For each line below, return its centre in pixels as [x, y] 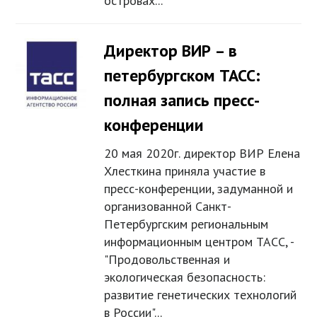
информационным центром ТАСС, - [199, 242]
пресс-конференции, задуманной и [199, 189]
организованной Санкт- [168, 207]
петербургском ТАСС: [183, 76]
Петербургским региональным [186, 224]
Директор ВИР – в [171, 51]
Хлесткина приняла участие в [185, 171]
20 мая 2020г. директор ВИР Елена [202, 154]
